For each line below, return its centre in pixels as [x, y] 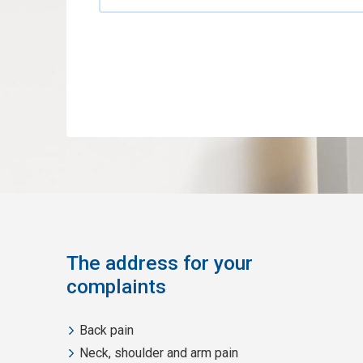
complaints [117, 286]
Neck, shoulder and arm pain [159, 353]
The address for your [160, 263]
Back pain [107, 331]
